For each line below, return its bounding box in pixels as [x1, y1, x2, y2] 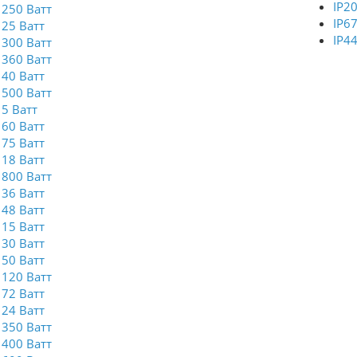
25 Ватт [2, 18, 45, 33]
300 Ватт [2, 34, 52, 50]
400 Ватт [2, 335, 52, 351]
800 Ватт [2, 168, 52, 184]
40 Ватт [2, 68, 45, 84]
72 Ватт [2, 285, 45, 301]
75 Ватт [2, 135, 45, 151]
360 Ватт [2, 51, 52, 67]
